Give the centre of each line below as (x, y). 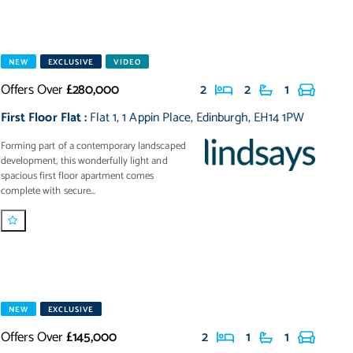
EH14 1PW (279, 118)
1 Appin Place (157, 118)
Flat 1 (103, 118)
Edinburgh (222, 118)
